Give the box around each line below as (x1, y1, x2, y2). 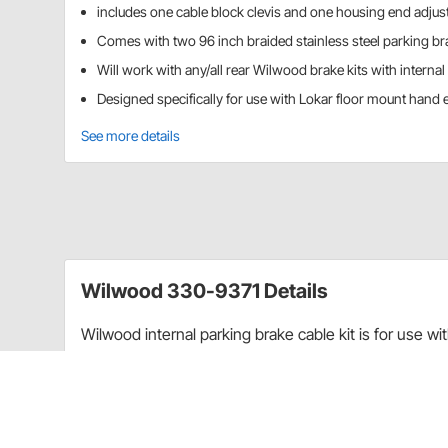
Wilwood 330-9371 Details (81, 279, 328, 304)
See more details (81, 127, 180, 145)
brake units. (81, 396, 162, 417)
